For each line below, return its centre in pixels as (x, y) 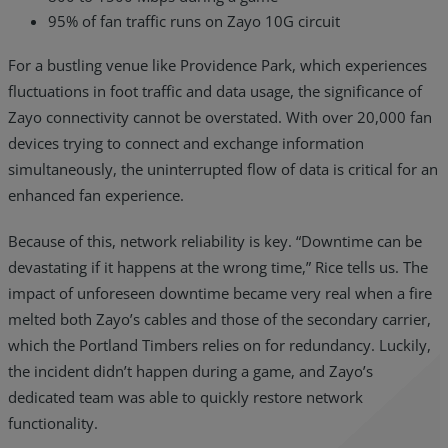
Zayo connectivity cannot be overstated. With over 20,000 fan (220, 117)
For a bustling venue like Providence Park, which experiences (217, 65)
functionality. (53, 423)
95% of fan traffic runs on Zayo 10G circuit (194, 21)
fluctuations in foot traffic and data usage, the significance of (215, 91)
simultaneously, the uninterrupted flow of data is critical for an (223, 169)
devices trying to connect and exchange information (186, 143)
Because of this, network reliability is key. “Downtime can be (215, 241)
